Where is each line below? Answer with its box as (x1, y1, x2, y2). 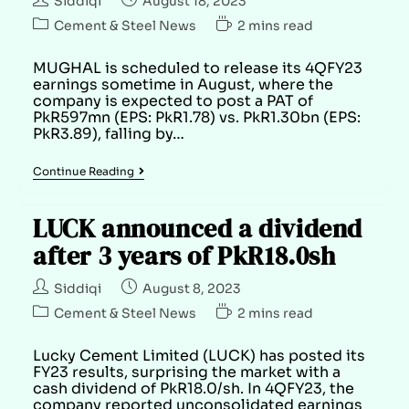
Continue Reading (32, 163, 134, 178)
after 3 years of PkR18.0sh (32, 237, 336, 273)
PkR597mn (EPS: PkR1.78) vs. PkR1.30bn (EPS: (32, 107, 361, 127)
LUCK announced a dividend (32, 210, 362, 246)
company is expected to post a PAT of (32, 90, 313, 110)
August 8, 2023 (142, 279, 241, 297)
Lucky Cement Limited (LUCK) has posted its (32, 345, 365, 365)
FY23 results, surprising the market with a (32, 362, 341, 382)
